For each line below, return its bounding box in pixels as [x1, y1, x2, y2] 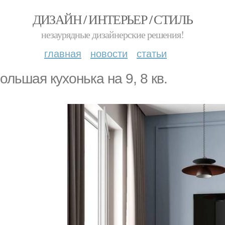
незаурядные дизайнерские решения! [41, 28, 184, 41]
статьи [137, 46, 167, 60]
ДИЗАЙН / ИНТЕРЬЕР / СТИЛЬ [32, 11, 193, 28]
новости [90, 46, 128, 60]
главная [44, 46, 81, 60]
